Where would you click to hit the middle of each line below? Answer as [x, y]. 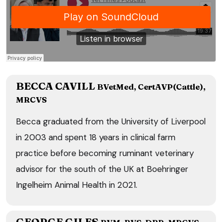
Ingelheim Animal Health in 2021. [77, 185]
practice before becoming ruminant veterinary [105, 153]
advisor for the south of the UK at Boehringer [102, 169]
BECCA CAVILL [56, 85]
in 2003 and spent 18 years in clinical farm [96, 137]
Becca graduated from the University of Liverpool [111, 121]
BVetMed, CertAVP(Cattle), [151, 86]
